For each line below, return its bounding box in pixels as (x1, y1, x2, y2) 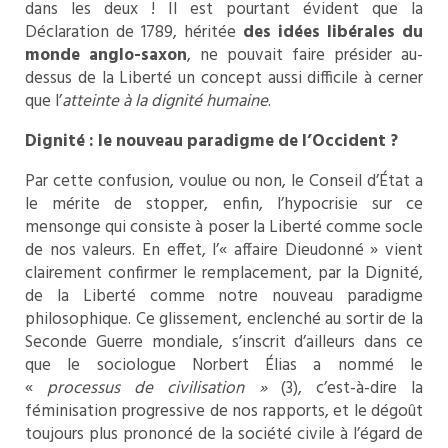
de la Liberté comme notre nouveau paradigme (25, 283, 423, 311)
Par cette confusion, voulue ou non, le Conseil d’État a (25, 168, 423, 196)
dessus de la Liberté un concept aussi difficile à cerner (25, 65, 423, 93)
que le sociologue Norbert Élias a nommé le (25, 352, 423, 380)
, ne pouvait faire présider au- (187, 42, 423, 70)
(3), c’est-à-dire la (280, 375, 424, 403)
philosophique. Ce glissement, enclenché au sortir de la (25, 306, 423, 334)
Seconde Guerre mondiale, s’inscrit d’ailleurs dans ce (25, 329, 423, 357)
